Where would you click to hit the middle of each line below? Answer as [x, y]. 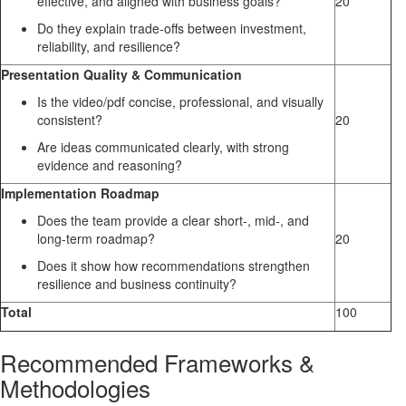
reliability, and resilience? [109, 47]
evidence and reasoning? [110, 165]
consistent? [70, 120]
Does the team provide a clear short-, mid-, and [173, 221]
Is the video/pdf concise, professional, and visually [180, 102]
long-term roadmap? [96, 239]
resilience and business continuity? [137, 284]
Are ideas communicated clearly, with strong [163, 147]
